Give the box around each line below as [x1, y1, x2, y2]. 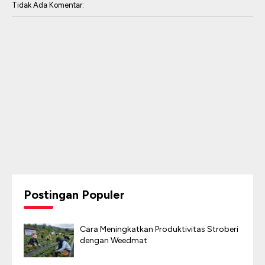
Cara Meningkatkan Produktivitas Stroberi [80, 224, 238, 234]
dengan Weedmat [80, 235, 147, 245]
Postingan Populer [24, 188, 125, 202]
